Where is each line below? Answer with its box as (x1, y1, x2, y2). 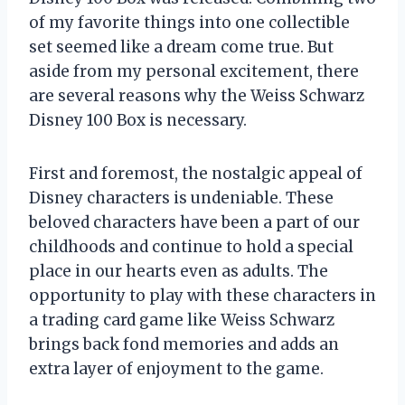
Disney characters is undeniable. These (29, 188, 334, 208)
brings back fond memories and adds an (29, 334, 339, 354)
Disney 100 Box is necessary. (29, 110, 247, 130)
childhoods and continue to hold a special (29, 237, 353, 257)
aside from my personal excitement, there (29, 61, 359, 81)
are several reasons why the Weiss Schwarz (29, 86, 364, 106)
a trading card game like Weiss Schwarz (29, 310, 334, 330)
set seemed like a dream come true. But (29, 37, 334, 57)
